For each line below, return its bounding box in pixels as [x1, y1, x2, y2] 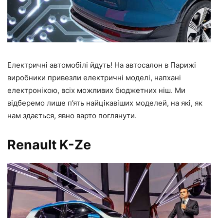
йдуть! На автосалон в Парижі [90, 60, 196, 70]
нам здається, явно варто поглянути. [7, 111, 137, 121]
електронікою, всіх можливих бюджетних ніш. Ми [7, 86, 185, 95]
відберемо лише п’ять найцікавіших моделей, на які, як [7, 98, 202, 108]
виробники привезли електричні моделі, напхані [7, 73, 181, 83]
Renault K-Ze [7, 137, 91, 153]
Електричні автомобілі [7, 60, 90, 70]
